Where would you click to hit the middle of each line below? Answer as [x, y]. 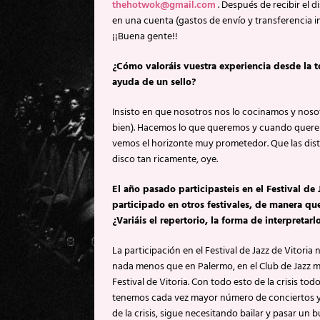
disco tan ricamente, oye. [165, 159]
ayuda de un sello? [154, 82]
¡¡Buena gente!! [145, 36]
